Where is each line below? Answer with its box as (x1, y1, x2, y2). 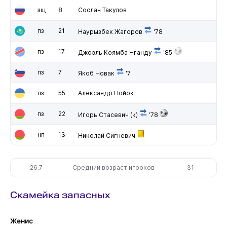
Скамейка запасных (10, 189, 110, 200)
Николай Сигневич (78, 131, 135, 139)
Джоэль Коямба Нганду (78, 48, 152, 56)
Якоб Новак (78, 69, 115, 77)
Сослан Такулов (78, 6, 127, 14)
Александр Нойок (78, 89, 134, 97)
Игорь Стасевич (78, 110, 129, 119)
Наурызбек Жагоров (78, 27, 142, 35)
